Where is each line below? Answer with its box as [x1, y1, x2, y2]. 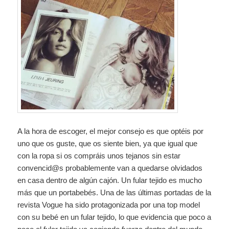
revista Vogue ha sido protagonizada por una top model [17, 200, 200, 210]
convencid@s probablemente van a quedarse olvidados [17, 164, 203, 173]
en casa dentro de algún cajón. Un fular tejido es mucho [17, 176, 202, 185]
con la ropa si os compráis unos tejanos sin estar [17, 151, 181, 161]
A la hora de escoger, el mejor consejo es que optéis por [17, 127, 204, 136]
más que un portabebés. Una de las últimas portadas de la [17, 188, 212, 197]
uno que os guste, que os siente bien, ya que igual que [17, 139, 198, 148]
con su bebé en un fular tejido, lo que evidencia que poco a [17, 213, 212, 222]
